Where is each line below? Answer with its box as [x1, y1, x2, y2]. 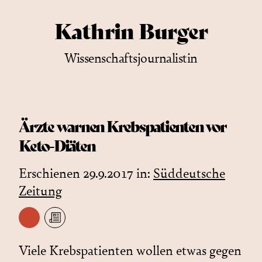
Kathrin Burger [54, 18, 208, 45]
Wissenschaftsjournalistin [64, 50, 198, 67]
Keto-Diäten [19, 136, 95, 156]
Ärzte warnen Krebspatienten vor [19, 117, 226, 136]
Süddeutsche [153, 166, 225, 182]
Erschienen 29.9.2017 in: [19, 166, 153, 182]
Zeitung [19, 183, 62, 199]
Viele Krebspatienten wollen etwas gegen [19, 243, 242, 259]
